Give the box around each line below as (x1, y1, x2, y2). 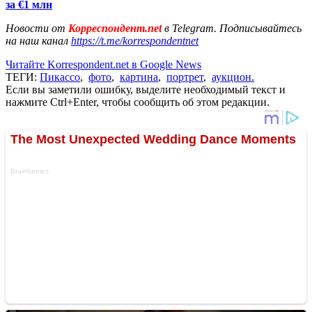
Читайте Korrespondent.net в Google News (6, 58, 201, 70)
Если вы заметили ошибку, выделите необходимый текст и (6, 83, 286, 95)
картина (120, 70, 158, 83)
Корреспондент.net (65, 22, 164, 34)
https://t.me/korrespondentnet (71, 34, 198, 47)
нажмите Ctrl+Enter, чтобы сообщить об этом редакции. (6, 95, 270, 108)
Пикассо (40, 70, 80, 83)
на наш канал (6, 34, 71, 47)
